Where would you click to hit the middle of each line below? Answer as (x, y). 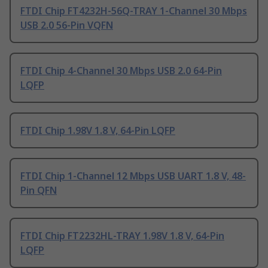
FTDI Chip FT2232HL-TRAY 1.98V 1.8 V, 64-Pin (122, 236)
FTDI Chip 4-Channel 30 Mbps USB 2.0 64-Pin (121, 71)
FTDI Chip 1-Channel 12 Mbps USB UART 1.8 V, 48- (133, 176)
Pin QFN (39, 191)
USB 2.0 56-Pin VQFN (67, 25)
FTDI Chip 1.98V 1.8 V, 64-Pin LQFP (98, 131)
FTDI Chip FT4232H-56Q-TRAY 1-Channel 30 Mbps (134, 11)
